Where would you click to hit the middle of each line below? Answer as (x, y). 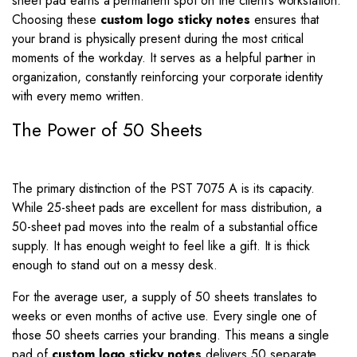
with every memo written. (78, 96)
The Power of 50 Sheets (107, 130)
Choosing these (56, 20)
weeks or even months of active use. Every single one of (165, 316)
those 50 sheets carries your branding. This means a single (171, 335)
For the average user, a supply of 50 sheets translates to (165, 297)
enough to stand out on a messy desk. (115, 265)
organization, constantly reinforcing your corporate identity (168, 77)
